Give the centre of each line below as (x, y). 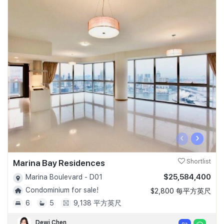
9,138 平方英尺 (97, 203)
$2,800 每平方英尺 (181, 191)
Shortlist (198, 162)
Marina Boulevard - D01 (64, 177)
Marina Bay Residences (59, 163)
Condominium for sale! (62, 190)
